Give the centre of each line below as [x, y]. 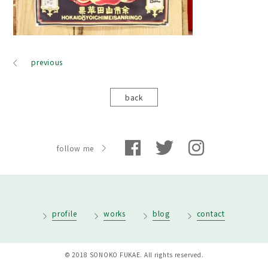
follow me [75, 148]
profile [65, 214]
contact [211, 214]
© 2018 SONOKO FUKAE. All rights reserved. [134, 255]
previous [47, 62]
